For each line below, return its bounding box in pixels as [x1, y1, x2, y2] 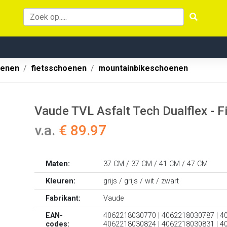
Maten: [46, 160, 70, 168]
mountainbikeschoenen [98, 63, 188, 73]
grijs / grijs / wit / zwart [103, 177, 179, 185]
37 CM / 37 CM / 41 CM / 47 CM [103, 160, 208, 168]
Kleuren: [46, 177, 76, 185]
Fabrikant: [46, 194, 81, 203]
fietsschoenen [31, 63, 87, 73]
